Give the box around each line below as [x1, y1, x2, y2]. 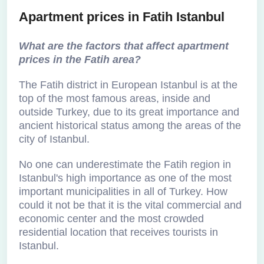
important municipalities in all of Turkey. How [19, 186, 227, 197]
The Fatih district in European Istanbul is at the [19, 79, 237, 91]
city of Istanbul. [19, 133, 90, 145]
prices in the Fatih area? [19, 54, 141, 65]
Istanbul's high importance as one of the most [19, 172, 232, 184]
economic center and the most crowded [19, 213, 204, 225]
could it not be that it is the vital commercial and [19, 199, 242, 211]
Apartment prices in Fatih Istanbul [19, 9, 225, 24]
